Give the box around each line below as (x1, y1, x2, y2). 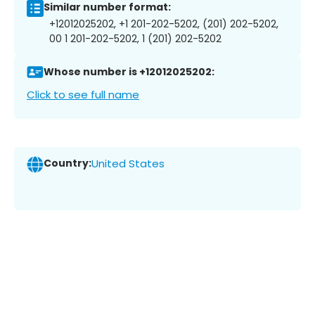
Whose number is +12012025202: (44, 65, 214, 79)
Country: (44, 156, 91, 171)
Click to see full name (27, 86, 139, 102)
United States (91, 156, 165, 172)
